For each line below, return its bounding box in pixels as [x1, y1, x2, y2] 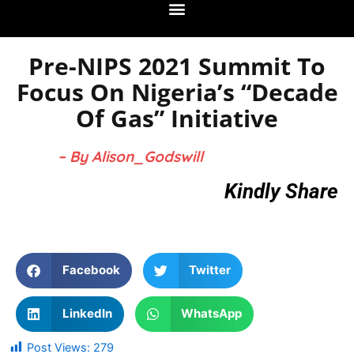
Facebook [62, 262, 120, 278]
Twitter [189, 262, 231, 278]
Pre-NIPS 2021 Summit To [28, 50, 326, 83]
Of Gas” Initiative [76, 102, 278, 135]
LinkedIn [62, 306, 112, 322]
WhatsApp [181, 306, 242, 322]
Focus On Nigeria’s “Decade [16, 76, 338, 109]
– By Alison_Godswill [58, 147, 203, 167]
